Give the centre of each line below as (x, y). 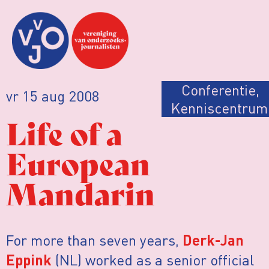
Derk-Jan (213, 242)
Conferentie (218, 89)
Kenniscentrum (219, 107)
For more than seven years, (94, 240)
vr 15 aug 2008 (53, 95)
